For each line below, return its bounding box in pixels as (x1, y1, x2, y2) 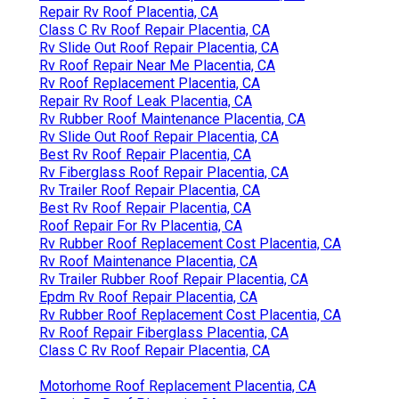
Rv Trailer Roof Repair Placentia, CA (39, 181, 260, 199)
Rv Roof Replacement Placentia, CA (39, 74, 260, 92)
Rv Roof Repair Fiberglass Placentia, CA (39, 323, 289, 341)
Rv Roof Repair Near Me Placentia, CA (39, 56, 275, 74)
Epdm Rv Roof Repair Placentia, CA (39, 288, 257, 305)
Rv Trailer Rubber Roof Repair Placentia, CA (39, 270, 308, 288)
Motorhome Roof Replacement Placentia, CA (39, 377, 316, 395)
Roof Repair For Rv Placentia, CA (39, 216, 242, 234)
